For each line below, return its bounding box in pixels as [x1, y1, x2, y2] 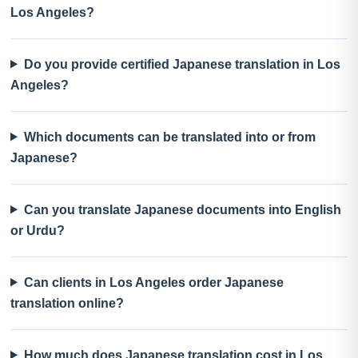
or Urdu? [10, 223, 65, 237]
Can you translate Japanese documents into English [23, 202, 341, 217]
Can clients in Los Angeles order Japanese [23, 275, 284, 289]
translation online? [10, 296, 124, 310]
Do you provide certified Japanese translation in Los [23, 57, 340, 71]
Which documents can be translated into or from [23, 129, 316, 144]
